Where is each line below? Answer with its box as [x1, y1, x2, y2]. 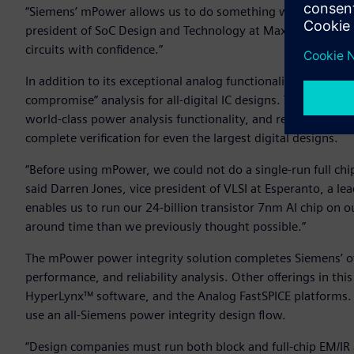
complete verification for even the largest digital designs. [25, 130, 338, 146]
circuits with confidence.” [25, 42, 166, 58]
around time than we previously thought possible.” [25, 219, 306, 235]
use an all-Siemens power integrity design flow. [25, 307, 289, 323]
